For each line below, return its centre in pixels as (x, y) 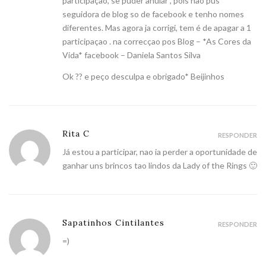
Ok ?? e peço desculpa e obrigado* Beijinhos (143, 77)
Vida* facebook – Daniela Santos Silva (132, 55)
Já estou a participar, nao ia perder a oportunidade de (160, 152)
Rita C (76, 134)
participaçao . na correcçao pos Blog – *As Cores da (157, 42)
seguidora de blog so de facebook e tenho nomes (153, 14)
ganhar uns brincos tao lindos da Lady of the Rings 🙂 (160, 166)
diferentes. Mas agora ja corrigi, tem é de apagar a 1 (157, 28)
